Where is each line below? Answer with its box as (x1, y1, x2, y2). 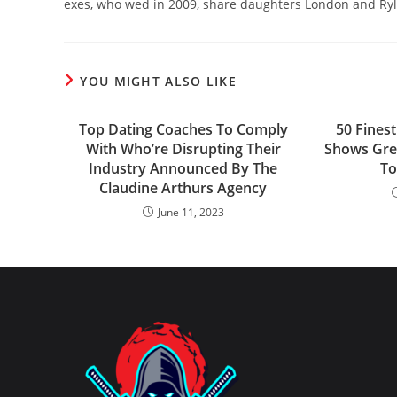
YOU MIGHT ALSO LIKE (80, 73, 237, 90)
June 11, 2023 (157, 205, 224, 220)
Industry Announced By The (89, 159, 278, 178)
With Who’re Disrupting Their (85, 139, 281, 159)
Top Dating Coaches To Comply (78, 120, 288, 139)
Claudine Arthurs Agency (99, 178, 268, 198)
